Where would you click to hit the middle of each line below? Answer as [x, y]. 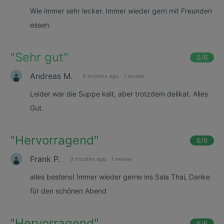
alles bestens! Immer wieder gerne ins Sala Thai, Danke [120, 177]
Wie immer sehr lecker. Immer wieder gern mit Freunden [121, 11]
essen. [40, 25]
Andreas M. [51, 76]
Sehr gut [39, 57]
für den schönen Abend [68, 191]
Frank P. [45, 159]
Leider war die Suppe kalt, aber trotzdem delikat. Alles [119, 94]
